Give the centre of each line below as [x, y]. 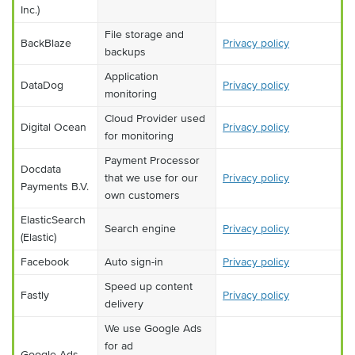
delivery [124, 303]
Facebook [45, 261]
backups [125, 52]
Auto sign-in [134, 261]
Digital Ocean [53, 127]
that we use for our [151, 177]
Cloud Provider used [155, 118]
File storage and [144, 34]
